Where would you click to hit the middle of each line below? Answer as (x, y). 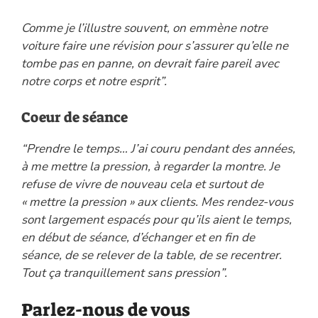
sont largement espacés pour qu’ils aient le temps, (157, 219)
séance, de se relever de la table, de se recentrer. (152, 255)
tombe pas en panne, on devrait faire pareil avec (150, 64)
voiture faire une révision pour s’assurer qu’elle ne (155, 46)
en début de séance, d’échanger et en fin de (138, 237)
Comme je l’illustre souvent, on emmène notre (144, 28)
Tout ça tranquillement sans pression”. (124, 273)
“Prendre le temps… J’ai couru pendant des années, (158, 148)
